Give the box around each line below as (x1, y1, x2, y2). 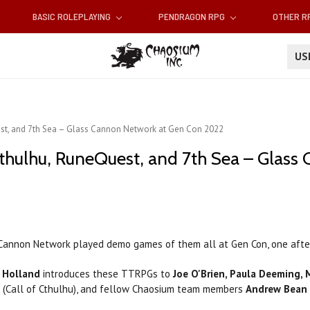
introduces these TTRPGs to (40, 267, 173, 281)
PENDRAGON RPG (158, 10, 227, 23)
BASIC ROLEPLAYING (32, 10, 113, 23)
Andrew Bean (246, 282, 307, 296)
